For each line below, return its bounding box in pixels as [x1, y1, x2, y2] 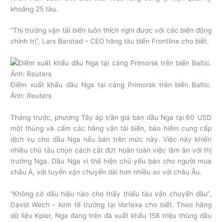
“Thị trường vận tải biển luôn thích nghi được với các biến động [10, 26, 212, 35]
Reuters [27, 92, 52, 100]
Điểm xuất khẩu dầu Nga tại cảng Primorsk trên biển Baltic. [10, 81, 212, 89]
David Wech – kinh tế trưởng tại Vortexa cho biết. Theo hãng [10, 201, 212, 209]
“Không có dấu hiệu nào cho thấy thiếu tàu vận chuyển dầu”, [10, 190, 212, 198]
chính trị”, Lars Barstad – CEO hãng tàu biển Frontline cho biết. [10, 37, 210, 46]
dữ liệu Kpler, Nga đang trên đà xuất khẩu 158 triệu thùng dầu [10, 212, 212, 220]
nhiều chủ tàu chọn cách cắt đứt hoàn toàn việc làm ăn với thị [10, 146, 212, 155]
